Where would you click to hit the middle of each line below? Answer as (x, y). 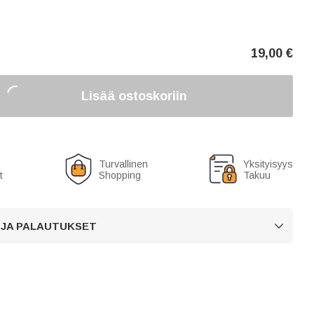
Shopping (120, 175)
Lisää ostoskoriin (135, 96)
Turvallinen (123, 164)
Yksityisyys (268, 164)
